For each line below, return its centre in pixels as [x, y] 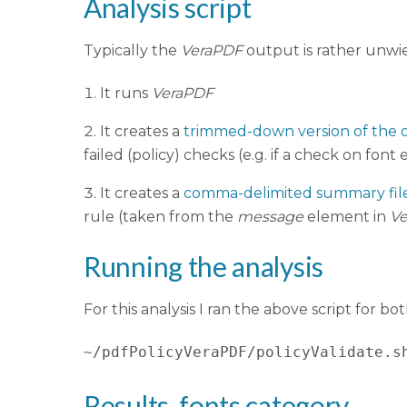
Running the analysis [203, 267]
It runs [126, 93]
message [270, 216]
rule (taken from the [160, 216]
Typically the [132, 50]
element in [347, 216]
